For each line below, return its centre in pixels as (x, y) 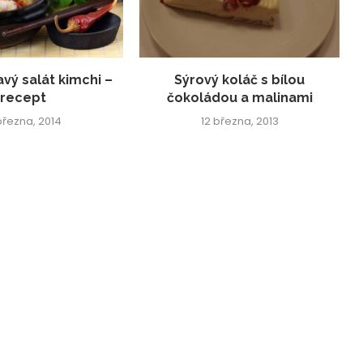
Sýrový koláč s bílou (240, 79)
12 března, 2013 (239, 121)
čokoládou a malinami (239, 97)
